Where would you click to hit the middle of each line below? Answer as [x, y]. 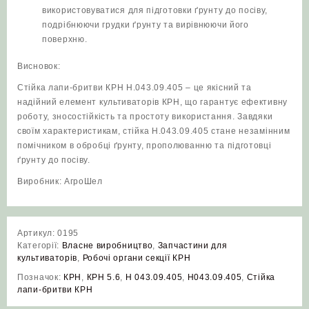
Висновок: [39, 67]
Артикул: [38, 233]
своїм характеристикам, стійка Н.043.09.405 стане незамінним [154, 131]
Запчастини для [192, 246]
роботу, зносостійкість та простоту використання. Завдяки [145, 117]
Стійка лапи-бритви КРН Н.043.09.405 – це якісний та [134, 88]
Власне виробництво [107, 246]
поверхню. [65, 40]
